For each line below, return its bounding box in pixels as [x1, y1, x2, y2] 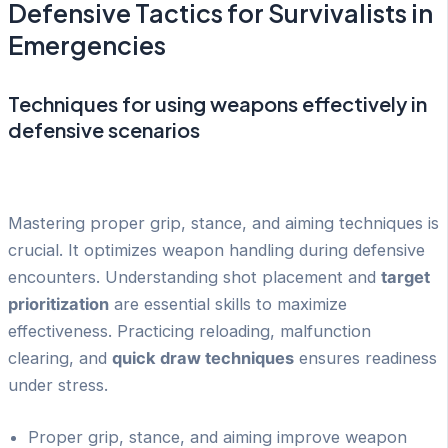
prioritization [8, 294, 109, 315]
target [381, 267, 430, 288]
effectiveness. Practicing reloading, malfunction [8, 321, 371, 342]
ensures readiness [294, 348, 437, 369]
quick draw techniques [112, 348, 294, 369]
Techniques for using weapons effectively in [8, 90, 427, 116]
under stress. [8, 375, 108, 396]
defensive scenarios [8, 116, 200, 142]
